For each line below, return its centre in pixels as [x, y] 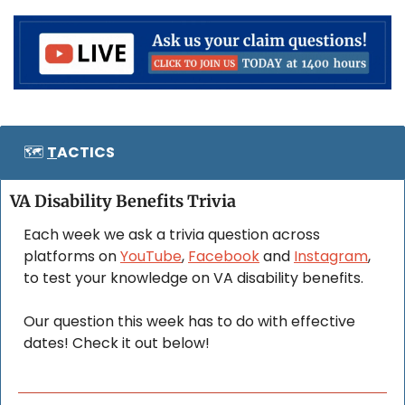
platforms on [72, 257]
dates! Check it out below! [117, 344]
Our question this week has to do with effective [189, 322]
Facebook [224, 257]
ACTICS [86, 153]
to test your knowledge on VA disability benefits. [195, 278]
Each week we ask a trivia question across [172, 235]
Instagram [331, 257]
